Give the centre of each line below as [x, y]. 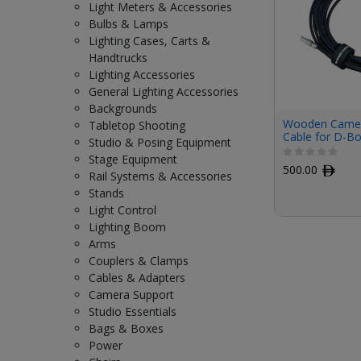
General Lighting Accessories [164, 91]
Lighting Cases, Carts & [149, 40]
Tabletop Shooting [137, 125]
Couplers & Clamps [139, 260]
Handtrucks [118, 57]
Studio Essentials [133, 311]
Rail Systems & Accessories [160, 176]
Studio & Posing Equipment [160, 142]
